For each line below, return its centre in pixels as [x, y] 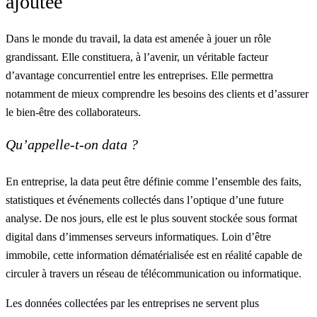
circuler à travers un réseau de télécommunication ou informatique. [154, 273]
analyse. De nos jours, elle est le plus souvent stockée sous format [151, 218]
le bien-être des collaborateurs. [75, 112]
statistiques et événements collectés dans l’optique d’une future [145, 200]
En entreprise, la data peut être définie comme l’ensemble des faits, [154, 181]
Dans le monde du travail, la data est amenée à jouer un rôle [138, 39]
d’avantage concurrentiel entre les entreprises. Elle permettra [139, 75]
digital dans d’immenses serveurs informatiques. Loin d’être [138, 237]
